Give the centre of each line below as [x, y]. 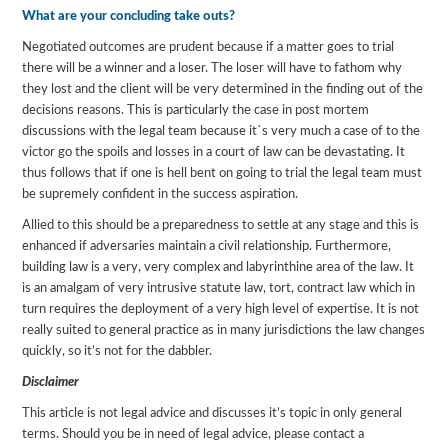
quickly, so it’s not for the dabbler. [117, 351]
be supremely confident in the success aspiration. [160, 194]
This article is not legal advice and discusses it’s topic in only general [212, 413]
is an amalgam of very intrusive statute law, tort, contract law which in [219, 288]
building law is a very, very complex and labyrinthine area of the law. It [218, 267]
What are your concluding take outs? [129, 16]
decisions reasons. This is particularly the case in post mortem [196, 110]
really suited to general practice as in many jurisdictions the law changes [224, 330]
